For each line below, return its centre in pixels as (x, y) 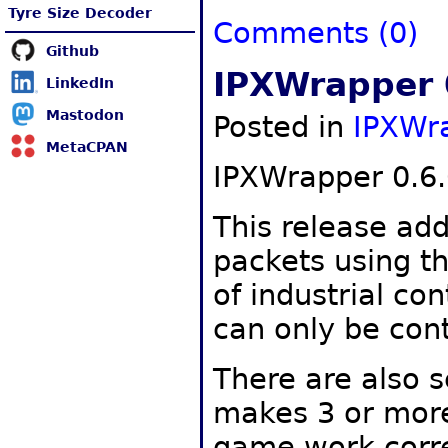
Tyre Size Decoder (80, 13)
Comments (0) (315, 33)
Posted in (283, 127)
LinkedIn (80, 83)
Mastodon (85, 115)
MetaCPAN (87, 147)
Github (73, 51)
